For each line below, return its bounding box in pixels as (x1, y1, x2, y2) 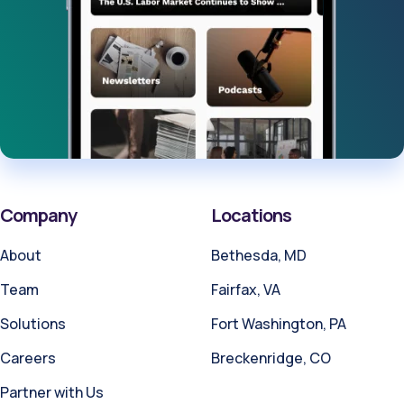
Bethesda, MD (211, 244, 307, 265)
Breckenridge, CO (211, 347, 331, 368)
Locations (211, 202, 291, 227)
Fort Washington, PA (211, 313, 346, 334)
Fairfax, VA (211, 279, 280, 299)
